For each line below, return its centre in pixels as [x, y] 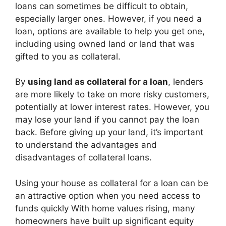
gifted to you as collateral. [68, 56]
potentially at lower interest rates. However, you [112, 107]
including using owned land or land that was [105, 44]
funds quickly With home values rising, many [105, 208]
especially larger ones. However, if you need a [108, 18]
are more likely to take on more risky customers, [112, 94]
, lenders [186, 82]
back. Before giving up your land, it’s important [109, 132]
